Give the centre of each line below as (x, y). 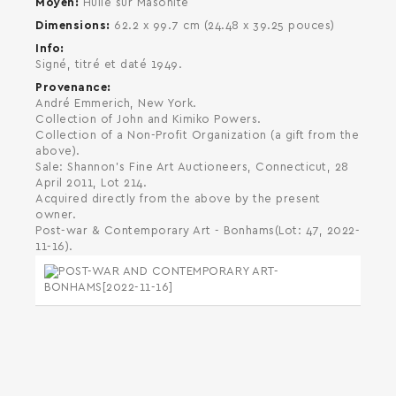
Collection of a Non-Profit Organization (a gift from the (197, 136)
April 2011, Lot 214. (91, 183)
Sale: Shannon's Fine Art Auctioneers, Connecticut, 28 (192, 168)
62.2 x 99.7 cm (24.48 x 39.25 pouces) (225, 26)
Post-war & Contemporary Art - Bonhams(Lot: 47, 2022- (198, 231)
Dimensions (71, 26)
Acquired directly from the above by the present (178, 199)
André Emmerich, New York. (116, 104)
